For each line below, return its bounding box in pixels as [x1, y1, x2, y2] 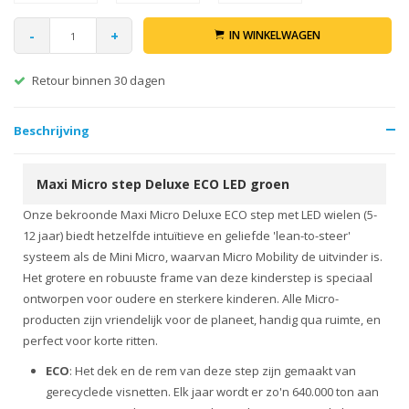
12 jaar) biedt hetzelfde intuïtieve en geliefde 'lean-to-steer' [23, 227, 351, 244]
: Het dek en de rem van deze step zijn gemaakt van [69, 362, 356, 379]
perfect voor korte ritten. [23, 332, 158, 349]
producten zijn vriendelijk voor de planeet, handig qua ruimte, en [23, 311, 381, 328]
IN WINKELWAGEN [229, 27, 320, 43]
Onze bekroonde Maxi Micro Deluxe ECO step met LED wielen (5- [23, 206, 377, 223]
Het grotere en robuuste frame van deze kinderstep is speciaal [23, 269, 372, 286]
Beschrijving [14, 122, 89, 139]
